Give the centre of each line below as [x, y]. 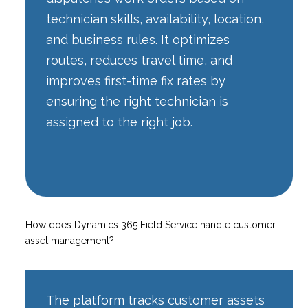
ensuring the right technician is [137, 102]
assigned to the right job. [120, 122]
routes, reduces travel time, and [140, 60]
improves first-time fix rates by [136, 81]
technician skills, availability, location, [155, 19]
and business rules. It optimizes [138, 40]
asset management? [70, 241]
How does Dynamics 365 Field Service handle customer [151, 225]
